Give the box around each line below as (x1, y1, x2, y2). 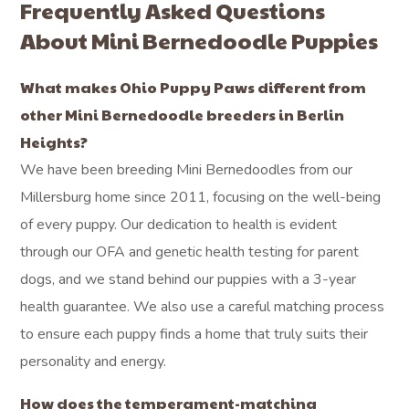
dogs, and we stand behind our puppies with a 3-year (20, 269, 357, 289)
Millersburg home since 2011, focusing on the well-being (20, 187, 382, 207)
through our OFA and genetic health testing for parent (20, 242, 360, 262)
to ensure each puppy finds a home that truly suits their (20, 324, 369, 344)
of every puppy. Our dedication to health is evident (20, 215, 338, 235)
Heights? (20, 131, 89, 152)
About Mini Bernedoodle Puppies (20, 25, 379, 56)
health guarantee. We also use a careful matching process (20, 297, 385, 317)
